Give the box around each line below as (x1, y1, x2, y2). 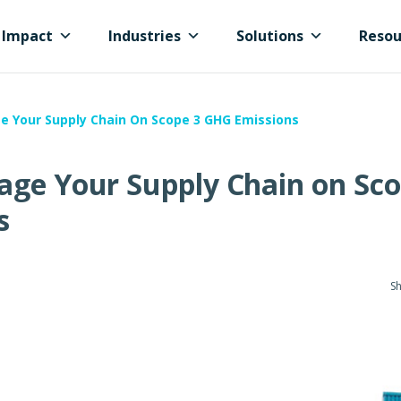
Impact (2, 25, 53, 46)
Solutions (236, 25, 303, 46)
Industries (108, 25, 181, 46)
